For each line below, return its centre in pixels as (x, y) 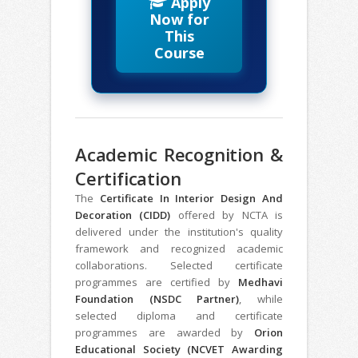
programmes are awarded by (165, 333)
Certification (128, 179)
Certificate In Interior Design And (191, 199)
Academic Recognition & (179, 155)
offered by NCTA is (227, 215)
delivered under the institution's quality (179, 232)
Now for (179, 20)
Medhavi (261, 282)
